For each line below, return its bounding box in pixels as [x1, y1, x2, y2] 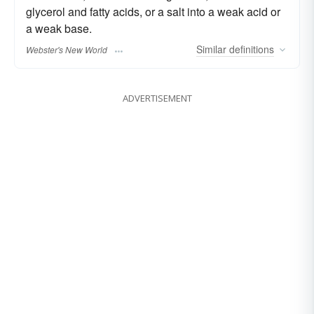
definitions [226, 42, 274, 57]
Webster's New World [26, 43, 107, 56]
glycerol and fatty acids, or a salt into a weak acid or [26, 4, 280, 20]
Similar [196, 42, 226, 57]
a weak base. [26, 20, 92, 36]
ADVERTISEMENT [122, 92, 192, 105]
